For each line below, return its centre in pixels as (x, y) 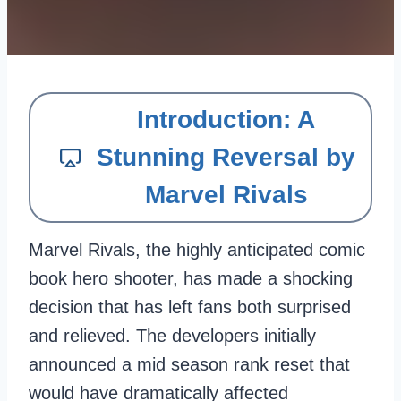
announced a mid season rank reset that (189, 364)
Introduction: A (226, 119)
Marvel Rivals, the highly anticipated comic (197, 250)
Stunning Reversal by (226, 157)
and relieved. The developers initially (172, 336)
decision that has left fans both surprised (190, 307)
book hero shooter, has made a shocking (191, 278)
